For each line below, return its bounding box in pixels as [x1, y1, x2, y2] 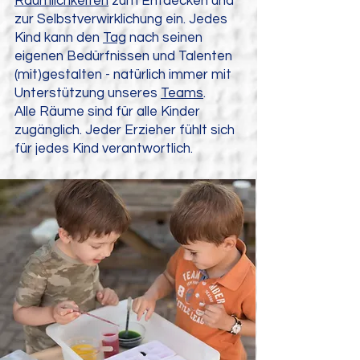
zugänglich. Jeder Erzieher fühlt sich [14, 123, 235, 137]
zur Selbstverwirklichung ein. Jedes [14, 12, 227, 27]
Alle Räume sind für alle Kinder [14, 104, 200, 119]
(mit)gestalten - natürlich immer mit [14, 67, 231, 82]
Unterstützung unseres [14, 86, 161, 100]
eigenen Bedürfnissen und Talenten [14, 49, 232, 63]
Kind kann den [14, 31, 103, 45]
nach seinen [126, 31, 202, 45]
